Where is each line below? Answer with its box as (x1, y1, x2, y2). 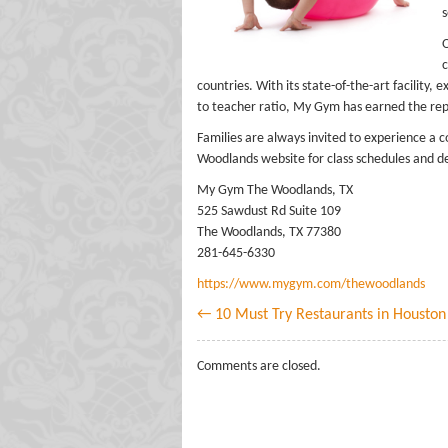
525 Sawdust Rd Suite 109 (197, 204, 341, 219)
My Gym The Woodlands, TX (197, 183, 353, 198)
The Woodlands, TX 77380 (197, 225, 341, 240)
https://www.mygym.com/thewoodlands (197, 277, 425, 292)
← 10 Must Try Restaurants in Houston (197, 307, 446, 323)
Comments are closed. (197, 359, 321, 374)
